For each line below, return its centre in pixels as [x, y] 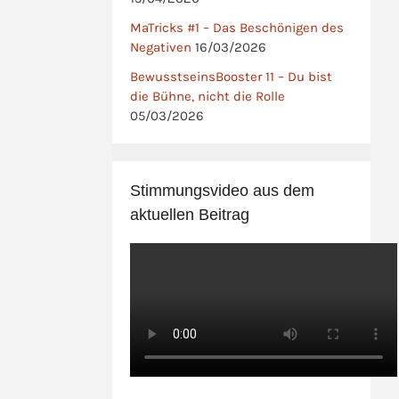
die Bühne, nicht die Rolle [208, 97]
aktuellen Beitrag [190, 215]
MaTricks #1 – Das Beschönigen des [237, 28]
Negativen [161, 47]
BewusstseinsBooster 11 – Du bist [231, 77]
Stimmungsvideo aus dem [222, 191]
